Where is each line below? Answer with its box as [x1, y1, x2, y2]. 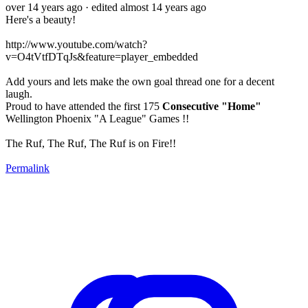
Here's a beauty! [5, 13, 76, 25]
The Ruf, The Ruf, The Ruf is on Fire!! [5, 137, 176, 149]
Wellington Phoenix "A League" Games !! [5, 112, 189, 124]
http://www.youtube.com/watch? [5, 38, 147, 50]
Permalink [5, 162, 49, 174]
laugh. [5, 87, 32, 100]
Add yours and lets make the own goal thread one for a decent [5, 75, 274, 87]
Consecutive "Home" [162, 100, 261, 112]
